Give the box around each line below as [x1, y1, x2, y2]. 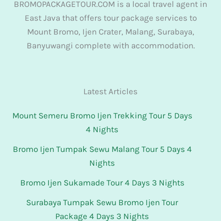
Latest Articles [83, 86, 138, 96]
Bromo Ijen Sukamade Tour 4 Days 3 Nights [20, 178, 184, 187]
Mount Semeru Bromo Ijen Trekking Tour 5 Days [12, 110, 192, 120]
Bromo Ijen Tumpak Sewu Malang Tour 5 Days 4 [12, 144, 192, 154]
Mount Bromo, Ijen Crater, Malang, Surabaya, [27, 27, 194, 37]
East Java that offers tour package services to [24, 13, 197, 23]
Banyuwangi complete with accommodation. [26, 40, 195, 50]
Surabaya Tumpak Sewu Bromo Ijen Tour [26, 197, 178, 207]
